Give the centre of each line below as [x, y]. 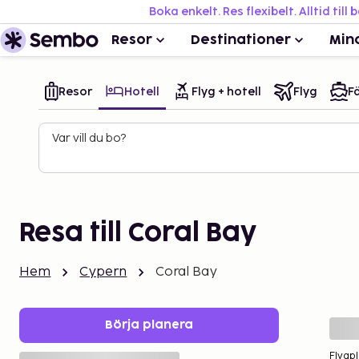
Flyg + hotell [226, 91]
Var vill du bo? [89, 138]
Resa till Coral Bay [138, 234]
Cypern [103, 272]
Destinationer [241, 40]
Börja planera [149, 325]
